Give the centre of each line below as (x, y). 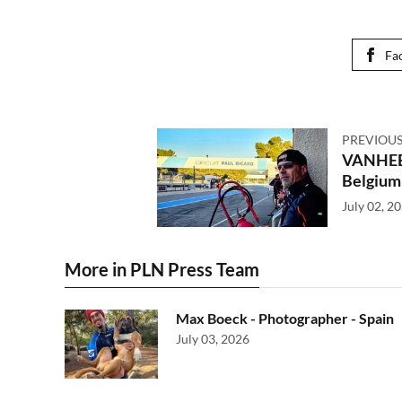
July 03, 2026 (213, 339)
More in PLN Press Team (162, 270)
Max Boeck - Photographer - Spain (285, 319)
